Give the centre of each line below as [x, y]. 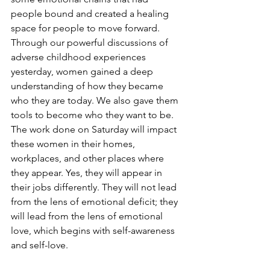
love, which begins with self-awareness [94, 230]
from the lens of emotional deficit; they [96, 201]
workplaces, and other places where [89, 158]
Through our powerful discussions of [91, 42]
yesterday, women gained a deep [83, 71]
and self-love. [39, 245]
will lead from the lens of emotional [88, 216]
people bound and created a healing [91, 13]
